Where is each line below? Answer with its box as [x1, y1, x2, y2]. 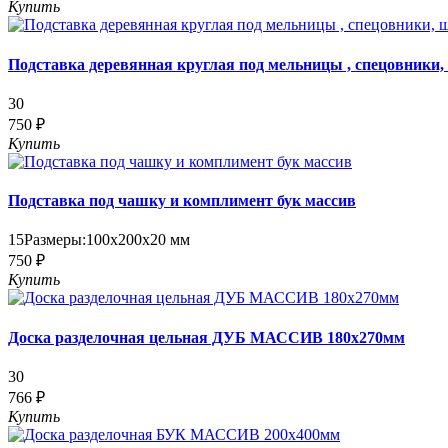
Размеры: [24, 231, 86, 249]
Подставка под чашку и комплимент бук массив [8, 192, 356, 210]
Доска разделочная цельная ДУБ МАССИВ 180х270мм [8, 328, 405, 346]
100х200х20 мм [86, 231, 190, 249]
